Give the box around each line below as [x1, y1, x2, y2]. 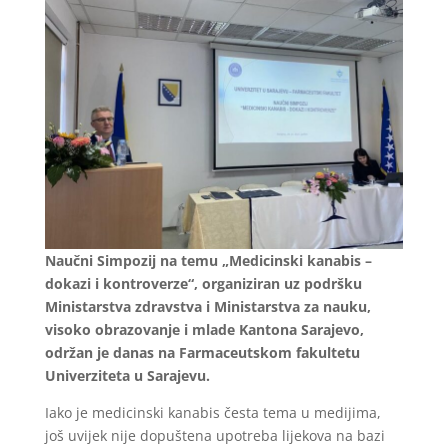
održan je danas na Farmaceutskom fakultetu [44, 342, 360, 362]
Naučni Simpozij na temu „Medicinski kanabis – [44, 250, 372, 270]
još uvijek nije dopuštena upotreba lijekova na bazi [44, 425, 385, 445]
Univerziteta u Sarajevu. [44, 365, 210, 385]
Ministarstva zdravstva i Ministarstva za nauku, [44, 296, 371, 316]
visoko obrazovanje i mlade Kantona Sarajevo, [44, 319, 364, 339]
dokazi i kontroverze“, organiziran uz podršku [44, 273, 362, 293]
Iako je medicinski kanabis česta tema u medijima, [44, 402, 381, 422]
